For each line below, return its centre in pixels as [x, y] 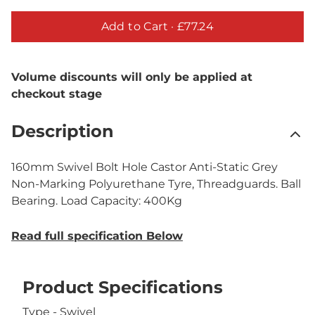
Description [63, 131]
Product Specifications [123, 287]
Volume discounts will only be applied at [132, 77]
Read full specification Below [97, 236]
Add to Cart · [137, 26]
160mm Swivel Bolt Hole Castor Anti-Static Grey [144, 167]
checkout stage [57, 94]
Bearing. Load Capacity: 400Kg [97, 201]
